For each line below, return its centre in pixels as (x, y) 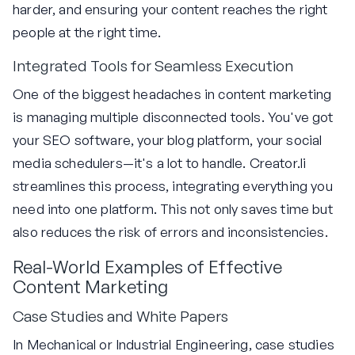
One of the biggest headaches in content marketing (172, 94)
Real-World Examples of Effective (147, 266)
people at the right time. (87, 32)
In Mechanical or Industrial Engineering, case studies (174, 344)
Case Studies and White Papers (120, 317)
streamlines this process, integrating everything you (173, 185)
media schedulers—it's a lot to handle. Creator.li (160, 162)
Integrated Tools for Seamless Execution (153, 66)
